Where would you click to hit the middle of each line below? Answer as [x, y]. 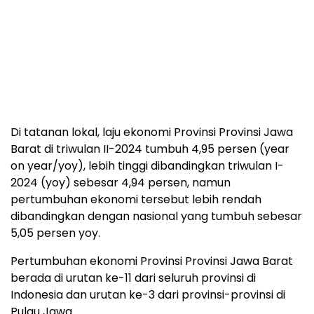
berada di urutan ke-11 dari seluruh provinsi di [133, 278]
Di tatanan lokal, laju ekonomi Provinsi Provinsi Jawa [152, 132]
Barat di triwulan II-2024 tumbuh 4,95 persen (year [150, 149]
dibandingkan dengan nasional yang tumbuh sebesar [156, 217]
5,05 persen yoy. [55, 233]
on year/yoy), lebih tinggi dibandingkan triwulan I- [147, 166]
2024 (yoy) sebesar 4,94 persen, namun [121, 183]
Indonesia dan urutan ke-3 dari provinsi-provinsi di [148, 295]
